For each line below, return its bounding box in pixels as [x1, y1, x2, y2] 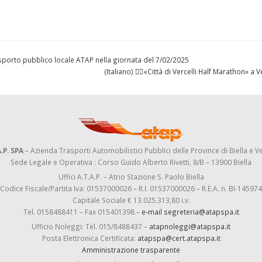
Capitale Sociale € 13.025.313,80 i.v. [72, 195, 190, 205]
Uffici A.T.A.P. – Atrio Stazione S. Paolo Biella [58, 172, 204, 181]
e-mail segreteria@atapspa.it [141, 207, 239, 216]
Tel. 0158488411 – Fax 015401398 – [23, 207, 142, 216]
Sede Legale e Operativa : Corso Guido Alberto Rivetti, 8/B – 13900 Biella [11, 157, 251, 167]
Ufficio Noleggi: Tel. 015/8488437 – [32, 222, 149, 231]
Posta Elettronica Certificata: [42, 233, 137, 243]
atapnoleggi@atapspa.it [149, 222, 230, 231]
